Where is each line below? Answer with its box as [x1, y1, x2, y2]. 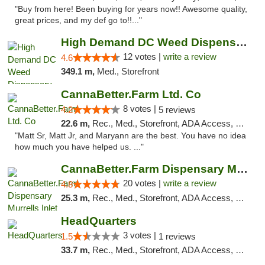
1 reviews [158, 231, 196, 241]
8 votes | [122, 104, 159, 114]
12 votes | [122, 51, 163, 62]
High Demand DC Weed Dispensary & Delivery [235, 36, 247, 49]
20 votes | [122, 178, 163, 188]
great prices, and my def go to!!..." [15, 16, 142, 25]
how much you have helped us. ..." [15, 143, 144, 151]
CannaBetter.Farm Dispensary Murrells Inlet [236, 163, 248, 175]
